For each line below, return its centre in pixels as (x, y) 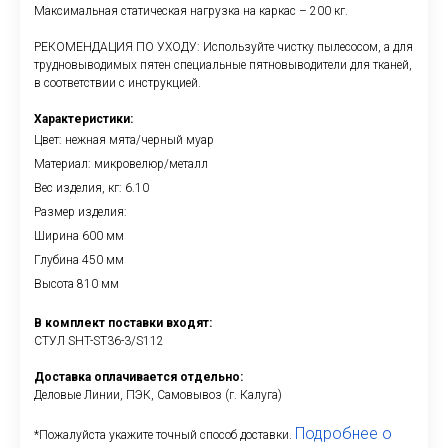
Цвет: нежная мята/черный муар (124, 140)
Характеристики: (83, 119)
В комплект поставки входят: (123, 323)
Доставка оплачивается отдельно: (138, 377)
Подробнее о (343, 434)
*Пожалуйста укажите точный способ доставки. (164, 435)
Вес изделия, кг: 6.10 (91, 188)
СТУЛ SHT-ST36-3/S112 (99, 341)
